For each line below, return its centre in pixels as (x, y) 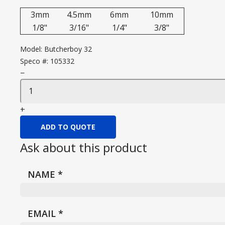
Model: (32, 49)
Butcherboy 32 (68, 49)
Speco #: (35, 61)
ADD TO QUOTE (68, 127)
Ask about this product (84, 147)
